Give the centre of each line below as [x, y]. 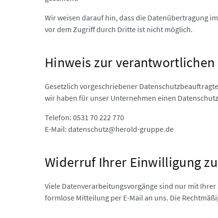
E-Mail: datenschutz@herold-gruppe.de [109, 129]
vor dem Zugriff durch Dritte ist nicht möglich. [119, 29]
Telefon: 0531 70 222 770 [84, 118]
